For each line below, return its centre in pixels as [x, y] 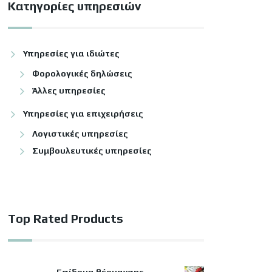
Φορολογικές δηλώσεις [82, 73]
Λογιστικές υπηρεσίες [80, 134]
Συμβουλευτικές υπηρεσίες [92, 151]
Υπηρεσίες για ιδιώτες [71, 53]
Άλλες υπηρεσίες [69, 90]
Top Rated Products [65, 218]
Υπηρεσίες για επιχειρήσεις [83, 114]
